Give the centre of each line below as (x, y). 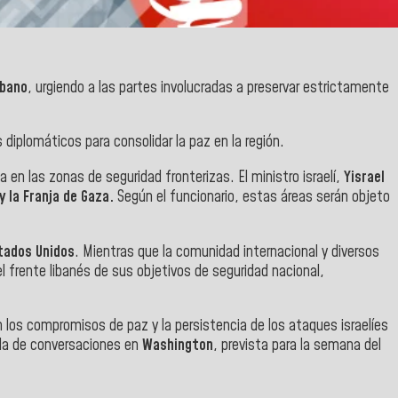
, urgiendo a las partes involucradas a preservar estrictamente (208, 88)
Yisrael (364, 178)
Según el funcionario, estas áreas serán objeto (254, 198)
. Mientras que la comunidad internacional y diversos (227, 252)
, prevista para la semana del (297, 346)
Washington (178, 346)
